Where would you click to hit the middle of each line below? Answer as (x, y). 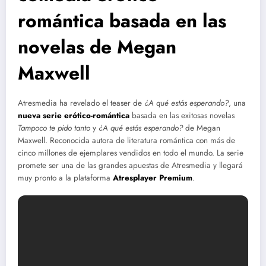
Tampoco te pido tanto (54, 128)
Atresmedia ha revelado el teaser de (81, 103)
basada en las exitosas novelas (182, 115)
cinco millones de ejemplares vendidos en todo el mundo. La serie (131, 153)
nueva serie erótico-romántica (74, 115)
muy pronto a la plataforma (65, 178)
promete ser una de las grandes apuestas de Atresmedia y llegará (130, 165)
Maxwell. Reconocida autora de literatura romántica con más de (126, 140)
